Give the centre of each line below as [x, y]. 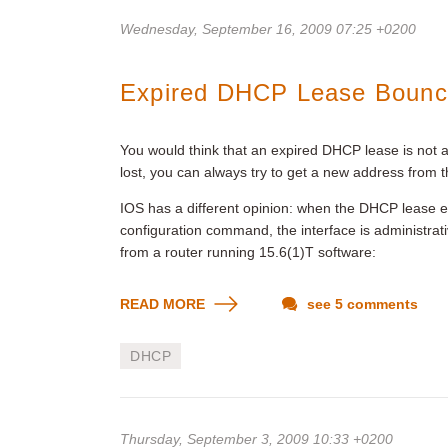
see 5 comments [360, 304]
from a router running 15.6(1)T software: [248, 252]
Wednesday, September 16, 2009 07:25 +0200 [268, 29]
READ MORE [164, 304]
